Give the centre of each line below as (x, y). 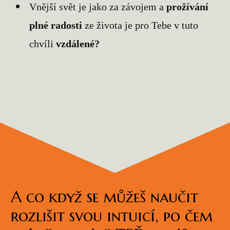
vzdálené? (78, 44)
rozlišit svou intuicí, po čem (111, 216)
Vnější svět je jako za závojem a (98, 7)
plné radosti (56, 25)
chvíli (43, 44)
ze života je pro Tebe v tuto (140, 25)
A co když (49, 197)
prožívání (188, 7)
